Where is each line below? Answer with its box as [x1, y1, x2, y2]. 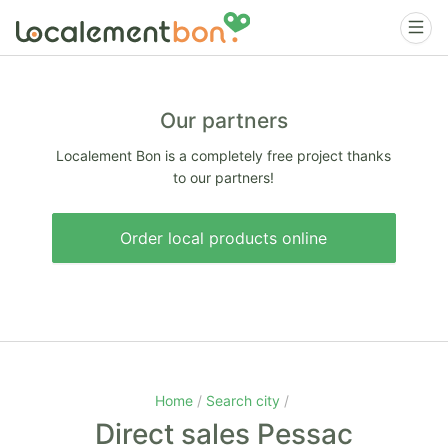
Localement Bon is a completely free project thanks [56, 147, 392, 164]
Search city [206, 392, 284, 409]
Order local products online [120, 228, 328, 248]
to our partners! [173, 169, 275, 186]
